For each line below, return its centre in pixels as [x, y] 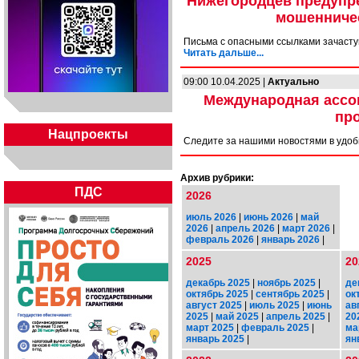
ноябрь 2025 [286, 282]
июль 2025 [274, 305]
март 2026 [306, 228]
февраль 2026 [220, 239]
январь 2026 [290, 239]
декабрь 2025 [218, 282]
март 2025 [210, 327]
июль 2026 [211, 217]
